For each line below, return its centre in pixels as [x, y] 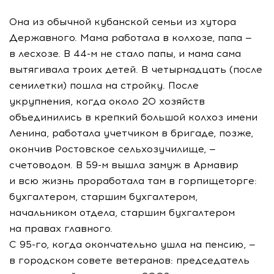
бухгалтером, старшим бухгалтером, [103, 197]
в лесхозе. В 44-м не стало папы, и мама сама [125, 54]
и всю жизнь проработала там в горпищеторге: [133, 181]
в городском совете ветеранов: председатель [129, 260]
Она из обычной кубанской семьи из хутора [123, 22]
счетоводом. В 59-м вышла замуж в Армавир [124, 165]
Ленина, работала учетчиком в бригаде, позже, [131, 133]
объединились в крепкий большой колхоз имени [133, 117]
